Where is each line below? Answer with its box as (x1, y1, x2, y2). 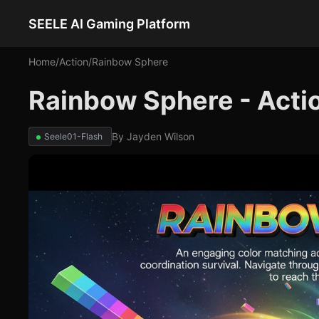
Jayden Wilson (127, 130, 194, 142)
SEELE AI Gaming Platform (28, 16, 190, 31)
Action (59, 56, 88, 68)
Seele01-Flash (44, 131, 103, 142)
